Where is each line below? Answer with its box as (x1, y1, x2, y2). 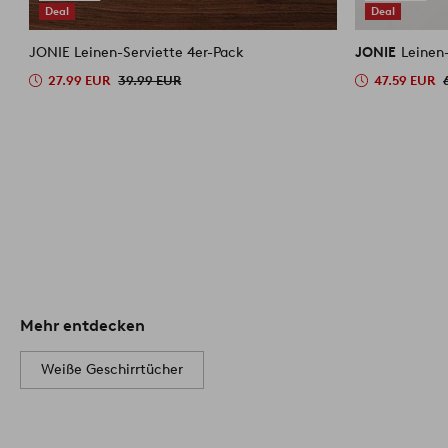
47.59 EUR (374, 72, 436, 88)
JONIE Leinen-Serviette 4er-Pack (29, 43, 245, 61)
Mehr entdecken (20, 315, 145, 335)
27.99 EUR (48, 72, 111, 88)
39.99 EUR (118, 72, 182, 88)
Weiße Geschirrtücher (41, 360, 183, 378)
